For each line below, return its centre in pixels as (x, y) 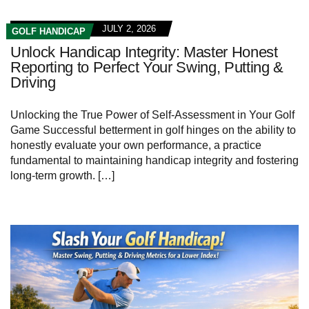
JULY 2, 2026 (129, 29)
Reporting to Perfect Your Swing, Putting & (147, 68)
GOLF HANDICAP (49, 32)
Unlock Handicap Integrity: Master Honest (144, 52)
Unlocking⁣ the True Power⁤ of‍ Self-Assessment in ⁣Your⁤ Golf (152, 115)
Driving (33, 83)
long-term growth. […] (62, 176)
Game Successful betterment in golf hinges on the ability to (153, 130)
